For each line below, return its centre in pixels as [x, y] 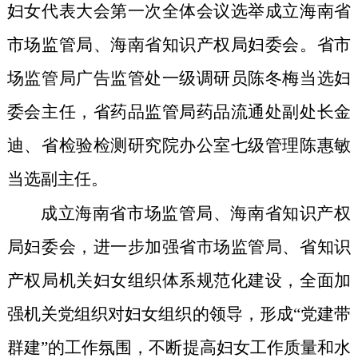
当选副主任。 [57, 179]
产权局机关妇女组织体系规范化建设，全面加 [179, 281]
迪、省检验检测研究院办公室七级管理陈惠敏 [179, 146]
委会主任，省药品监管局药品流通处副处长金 [179, 112]
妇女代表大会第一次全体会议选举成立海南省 [179, 12]
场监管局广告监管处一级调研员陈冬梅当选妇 [179, 79]
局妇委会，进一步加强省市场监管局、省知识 [179, 247]
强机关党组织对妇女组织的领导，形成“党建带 [179, 314]
